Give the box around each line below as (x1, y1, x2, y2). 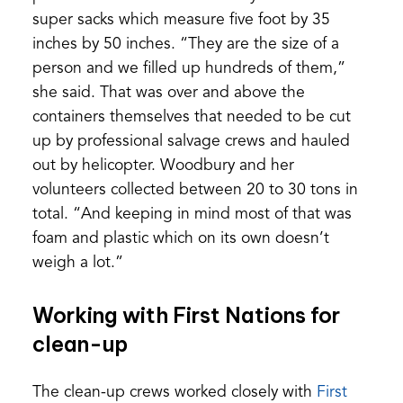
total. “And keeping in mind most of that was (31, 206, 352, 222)
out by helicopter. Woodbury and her (31, 157, 294, 174)
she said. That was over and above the (31, 85, 305, 101)
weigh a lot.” (31, 255, 123, 271)
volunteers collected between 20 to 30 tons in (31, 182, 358, 198)
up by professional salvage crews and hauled (31, 133, 350, 149)
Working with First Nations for (31, 301, 340, 328)
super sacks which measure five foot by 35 (31, 12, 330, 28)
